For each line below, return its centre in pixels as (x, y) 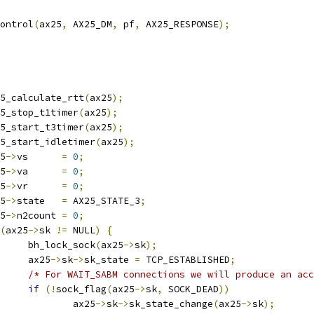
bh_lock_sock (62, 245)
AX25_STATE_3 (104, 201)
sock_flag (81, 289)
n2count (39, 216)
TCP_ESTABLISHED (185, 260)
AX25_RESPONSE (179, 24)
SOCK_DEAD (191, 289)
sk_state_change (171, 304)
